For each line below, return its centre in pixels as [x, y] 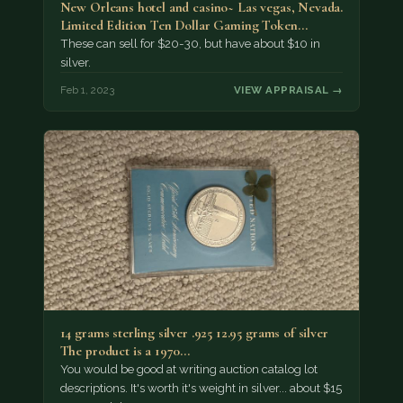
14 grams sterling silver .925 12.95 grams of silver [194, 332]
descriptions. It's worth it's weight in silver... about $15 [201, 388]
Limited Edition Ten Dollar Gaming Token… [184, 26]
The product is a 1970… [125, 350]
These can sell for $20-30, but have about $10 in [190, 44]
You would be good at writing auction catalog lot [188, 369]
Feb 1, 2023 [87, 90]
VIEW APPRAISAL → [289, 90]
